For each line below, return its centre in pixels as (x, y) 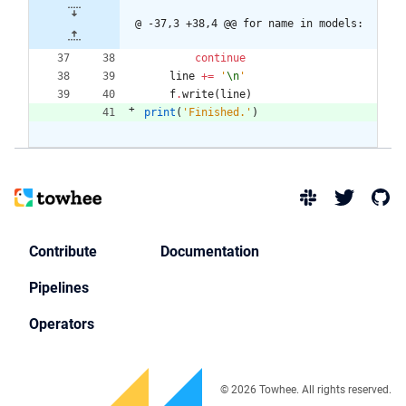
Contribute (63, 251)
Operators (62, 324)
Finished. (217, 112)
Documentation (210, 251)
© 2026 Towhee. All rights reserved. (306, 390)
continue (220, 58)
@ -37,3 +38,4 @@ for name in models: (249, 23)
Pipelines (59, 288)
